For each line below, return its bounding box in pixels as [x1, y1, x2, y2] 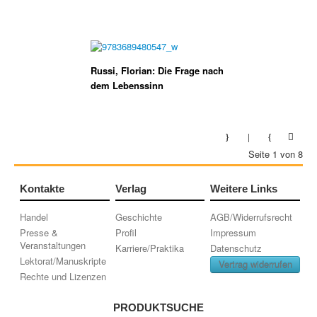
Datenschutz [210, 241, 263, 255]
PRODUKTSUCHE [113, 301, 204, 313]
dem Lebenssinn [91, 79, 163, 92]
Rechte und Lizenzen [20, 270, 107, 283]
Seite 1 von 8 [248, 147, 303, 161]
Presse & [20, 226, 59, 239]
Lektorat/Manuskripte [20, 254, 107, 267]
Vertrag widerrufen [218, 258, 292, 271]
